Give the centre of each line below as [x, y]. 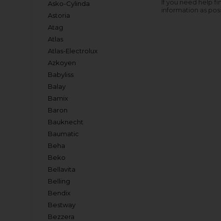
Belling [59, 181]
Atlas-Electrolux [73, 51]
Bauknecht [66, 122]
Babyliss [61, 74]
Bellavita [62, 169]
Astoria [59, 15]
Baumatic [64, 134]
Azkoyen [62, 63]
